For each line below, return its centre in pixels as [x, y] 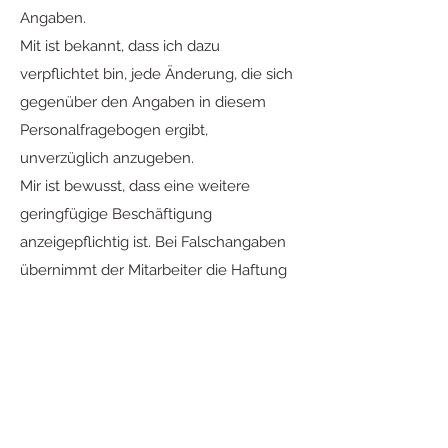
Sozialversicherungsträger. [110, 326]
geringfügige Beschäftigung [116, 214]
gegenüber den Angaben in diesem [143, 102]
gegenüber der [72, 298]
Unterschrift [58, 360]
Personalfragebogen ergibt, [114, 130]
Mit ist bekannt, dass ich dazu [120, 46]
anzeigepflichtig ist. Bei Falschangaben [153, 242]
